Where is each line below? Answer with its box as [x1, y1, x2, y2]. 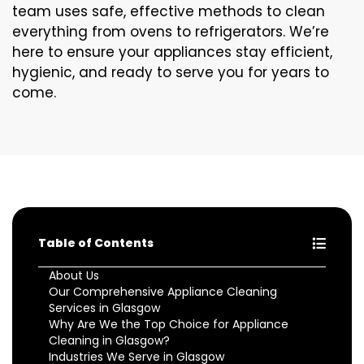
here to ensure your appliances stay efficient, [12, 41, 332, 62]
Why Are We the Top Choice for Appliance [49, 315, 288, 332]
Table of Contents [38, 234, 154, 251]
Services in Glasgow [49, 299, 160, 316]
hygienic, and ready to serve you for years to [12, 62, 329, 82]
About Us [49, 266, 99, 284]
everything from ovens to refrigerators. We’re [12, 21, 329, 41]
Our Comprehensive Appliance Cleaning [49, 283, 277, 300]
